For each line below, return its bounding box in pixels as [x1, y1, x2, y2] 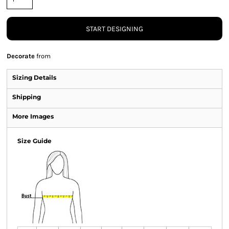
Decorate [7, 52, 35, 60]
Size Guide [17, 137, 52, 145]
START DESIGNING [86, 25, 143, 34]
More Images [12, 112, 54, 120]
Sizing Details [12, 74, 56, 81]
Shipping [12, 93, 41, 101]
